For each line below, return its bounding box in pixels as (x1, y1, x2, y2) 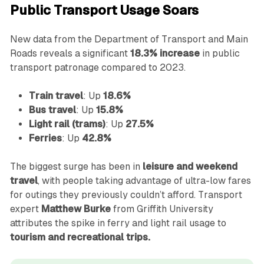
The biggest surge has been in (9, 161, 143, 173)
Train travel (28, 90, 83, 102)
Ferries (28, 133, 62, 144)
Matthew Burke (41, 203, 111, 215)
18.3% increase (130, 48, 200, 60)
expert (9, 203, 41, 215)
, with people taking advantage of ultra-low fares (37, 175, 251, 187)
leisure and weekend (142, 161, 237, 173)
